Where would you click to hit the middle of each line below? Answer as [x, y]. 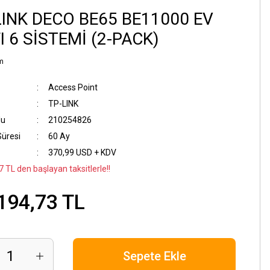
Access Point [73, 87]
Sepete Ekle [154, 256]
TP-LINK [63, 104]
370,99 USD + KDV [82, 152]
